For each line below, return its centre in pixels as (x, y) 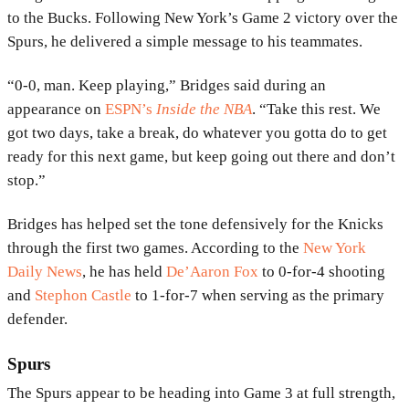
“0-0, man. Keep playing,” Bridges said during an (167, 86)
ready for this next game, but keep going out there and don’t (201, 157)
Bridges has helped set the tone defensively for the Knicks (195, 225)
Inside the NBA (204, 110)
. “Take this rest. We (316, 110)
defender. (37, 320)
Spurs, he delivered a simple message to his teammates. (185, 42)
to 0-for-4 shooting (322, 272)
